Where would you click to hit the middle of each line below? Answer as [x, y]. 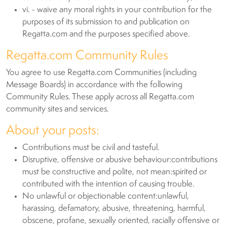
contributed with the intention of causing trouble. [108, 184]
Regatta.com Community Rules [87, 56]
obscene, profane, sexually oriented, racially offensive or [121, 221]
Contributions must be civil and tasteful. [91, 148]
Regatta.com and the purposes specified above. [106, 34]
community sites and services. [58, 109]
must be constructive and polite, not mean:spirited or [115, 172]
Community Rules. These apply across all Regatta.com [100, 97]
